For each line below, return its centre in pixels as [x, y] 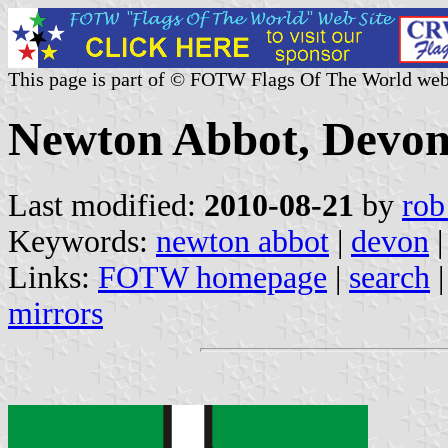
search [389, 277]
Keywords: [82, 241]
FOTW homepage [212, 277]
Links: [53, 277]
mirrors [55, 313]
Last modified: [106, 205]
